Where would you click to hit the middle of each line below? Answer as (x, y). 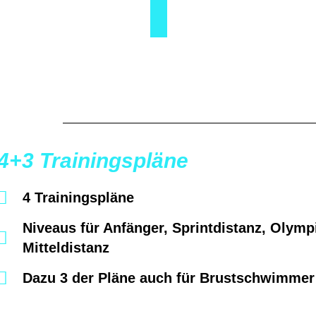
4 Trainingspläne (78, 198)
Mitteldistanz (66, 248)
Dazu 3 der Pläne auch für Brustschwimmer (168, 278)
